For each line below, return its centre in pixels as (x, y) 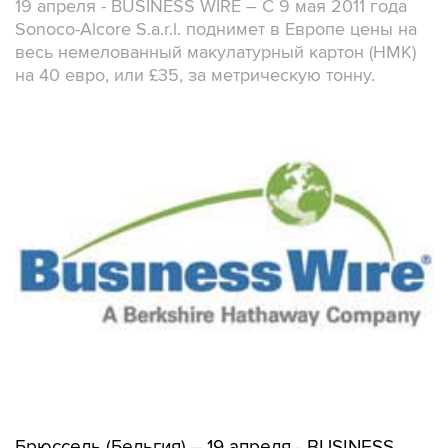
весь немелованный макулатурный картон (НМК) (215, 52)
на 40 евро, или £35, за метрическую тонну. (195, 75)
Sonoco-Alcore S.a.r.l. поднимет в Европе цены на (216, 29)
